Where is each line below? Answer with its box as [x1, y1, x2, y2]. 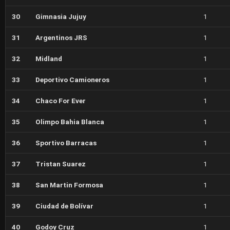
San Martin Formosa [35, 181, 103, 189]
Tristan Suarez [35, 160, 86, 168]
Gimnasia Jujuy [35, 12, 86, 21]
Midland [35, 54, 62, 63]
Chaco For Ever [35, 97, 86, 105]
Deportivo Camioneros [35, 75, 109, 84]
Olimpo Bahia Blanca [35, 118, 104, 126]
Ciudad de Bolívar [35, 202, 93, 210]
